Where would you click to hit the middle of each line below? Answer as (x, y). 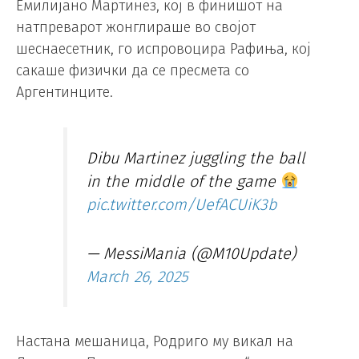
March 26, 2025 (138, 276)
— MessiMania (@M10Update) (192, 253)
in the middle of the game (184, 181)
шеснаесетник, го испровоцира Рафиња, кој (163, 49)
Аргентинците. (65, 93)
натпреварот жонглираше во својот (136, 28)
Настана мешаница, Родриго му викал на (155, 342)
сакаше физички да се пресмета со (133, 71)
